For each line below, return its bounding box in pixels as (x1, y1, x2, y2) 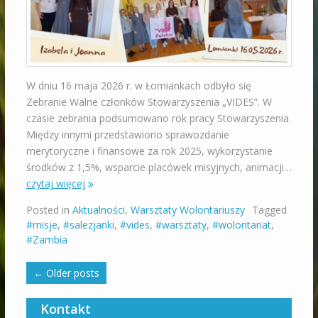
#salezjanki (62, 218, 114, 232)
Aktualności (72, 203, 125, 217)
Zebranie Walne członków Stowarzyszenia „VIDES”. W (26, 95, 272, 109)
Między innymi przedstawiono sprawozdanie (26, 128, 229, 142)
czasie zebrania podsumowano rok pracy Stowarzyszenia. (26, 111, 291, 126)
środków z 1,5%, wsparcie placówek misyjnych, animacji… (26, 160, 292, 175)
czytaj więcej (26, 177, 85, 191)
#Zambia (26, 233, 67, 247)
